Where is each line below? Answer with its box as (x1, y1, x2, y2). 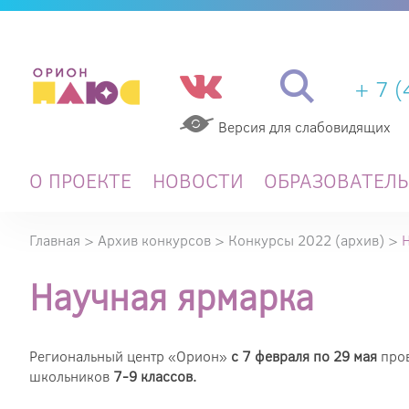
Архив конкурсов (98, 230, 211, 250)
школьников (29, 365, 113, 386)
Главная (29, 230, 80, 250)
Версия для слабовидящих (217, 117, 391, 137)
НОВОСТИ (152, 166, 244, 194)
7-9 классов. (113, 365, 196, 386)
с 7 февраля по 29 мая (227, 345, 377, 366)
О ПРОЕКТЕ (29, 166, 132, 194)
